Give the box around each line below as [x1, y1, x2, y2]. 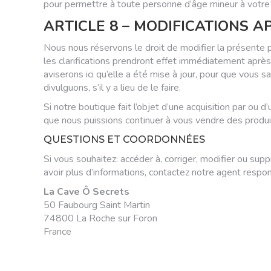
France [44, 225, 71, 238]
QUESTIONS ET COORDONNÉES [44, 134, 205, 145]
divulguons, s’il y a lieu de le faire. [44, 81, 181, 94]
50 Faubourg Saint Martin [44, 198, 150, 212]
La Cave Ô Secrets [44, 185, 129, 198]
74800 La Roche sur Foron [44, 212, 157, 225]
